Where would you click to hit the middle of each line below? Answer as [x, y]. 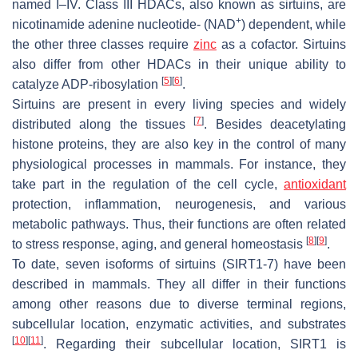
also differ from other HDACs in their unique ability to [179, 64]
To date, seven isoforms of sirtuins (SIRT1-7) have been [179, 264]
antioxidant [315, 184]
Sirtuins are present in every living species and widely [179, 104]
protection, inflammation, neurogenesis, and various [179, 204]
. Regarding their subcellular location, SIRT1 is [195, 344]
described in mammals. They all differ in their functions [179, 284]
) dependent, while [294, 24]
